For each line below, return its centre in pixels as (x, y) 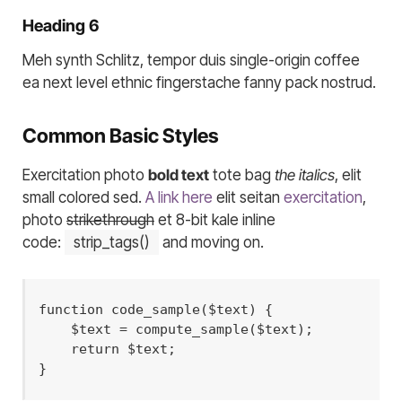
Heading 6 (61, 25)
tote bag (242, 175)
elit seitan (248, 198)
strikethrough (110, 220)
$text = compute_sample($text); (55, 330)
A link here (179, 198)
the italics (305, 175)
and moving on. (211, 243)
